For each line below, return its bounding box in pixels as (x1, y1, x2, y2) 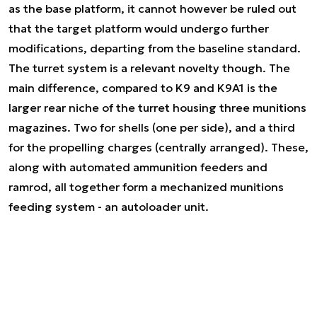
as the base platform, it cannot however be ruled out (8, 1, 296, 16)
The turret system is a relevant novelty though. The (8, 61, 290, 75)
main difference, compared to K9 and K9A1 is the (8, 81, 277, 95)
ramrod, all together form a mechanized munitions (8, 180, 284, 194)
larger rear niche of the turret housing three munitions (8, 100, 306, 115)
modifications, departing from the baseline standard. (8, 41, 301, 55)
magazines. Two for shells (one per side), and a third (8, 120, 295, 134)
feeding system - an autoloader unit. (8, 200, 209, 214)
